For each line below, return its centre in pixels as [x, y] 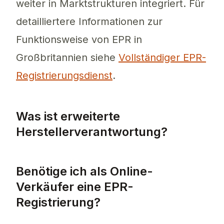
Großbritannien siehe [67, 58]
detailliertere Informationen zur [89, 22]
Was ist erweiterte [68, 116]
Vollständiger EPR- [162, 58]
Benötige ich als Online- [84, 171]
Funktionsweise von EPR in [79, 40]
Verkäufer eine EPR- [75, 187]
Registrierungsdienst [64, 76]
